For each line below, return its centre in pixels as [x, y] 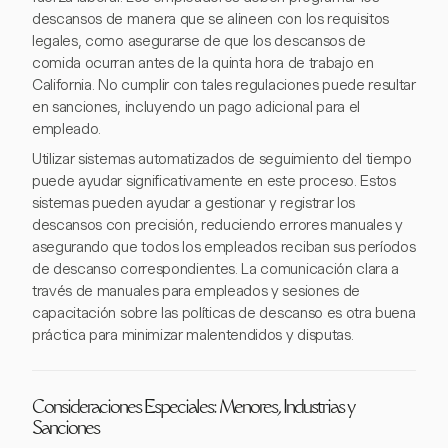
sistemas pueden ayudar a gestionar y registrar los [193, 203]
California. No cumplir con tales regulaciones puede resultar [224, 85]
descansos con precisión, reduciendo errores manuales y [217, 225]
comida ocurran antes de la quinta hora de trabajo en [203, 63]
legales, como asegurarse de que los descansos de [199, 41]
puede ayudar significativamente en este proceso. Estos [214, 181]
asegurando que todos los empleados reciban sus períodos [224, 247]
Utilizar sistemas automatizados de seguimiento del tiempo [222, 159]
